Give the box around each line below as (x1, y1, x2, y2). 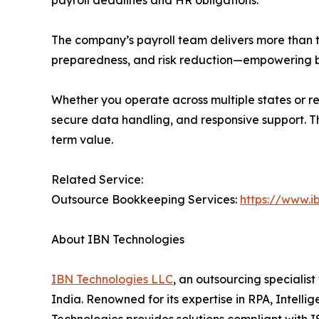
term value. (51, 132, 113, 147)
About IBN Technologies (51, 231, 207, 246)
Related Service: (51, 172, 149, 187)
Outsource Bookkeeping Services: (51, 192, 240, 206)
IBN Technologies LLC (51, 271, 173, 286)
